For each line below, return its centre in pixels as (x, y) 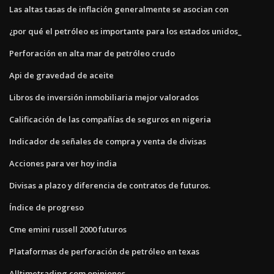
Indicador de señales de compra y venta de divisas (108, 141)
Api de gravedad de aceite (61, 75)
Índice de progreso (46, 207)
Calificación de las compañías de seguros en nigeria (110, 119)
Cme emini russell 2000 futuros (68, 229)
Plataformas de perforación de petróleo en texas (104, 251)
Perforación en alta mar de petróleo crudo (92, 53)
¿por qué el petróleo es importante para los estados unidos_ (125, 31)
